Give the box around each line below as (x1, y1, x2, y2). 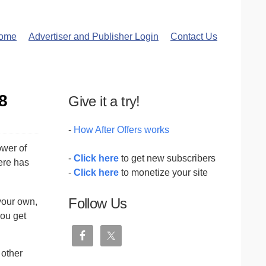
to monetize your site (119, 167, 208, 178)
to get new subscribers (119, 153, 216, 163)
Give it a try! (68, 93, 140, 109)
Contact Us (170, 31, 217, 42)
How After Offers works (74, 125, 170, 135)
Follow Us (68, 195, 127, 211)
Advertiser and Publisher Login (28, 31, 159, 42)
